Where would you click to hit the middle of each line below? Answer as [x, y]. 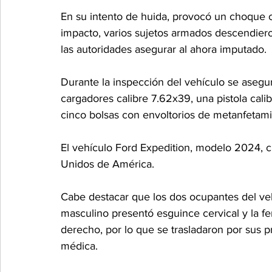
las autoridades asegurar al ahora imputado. [164, 49]
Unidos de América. [107, 164]
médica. [79, 246]
